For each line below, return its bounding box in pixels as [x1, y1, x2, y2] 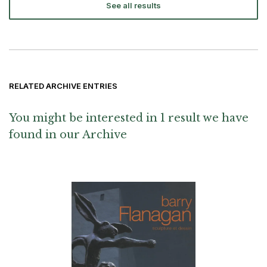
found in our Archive [9, 128, 127, 142]
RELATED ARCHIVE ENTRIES [9, 81, 117, 91]
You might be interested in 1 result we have [9, 111, 249, 125]
